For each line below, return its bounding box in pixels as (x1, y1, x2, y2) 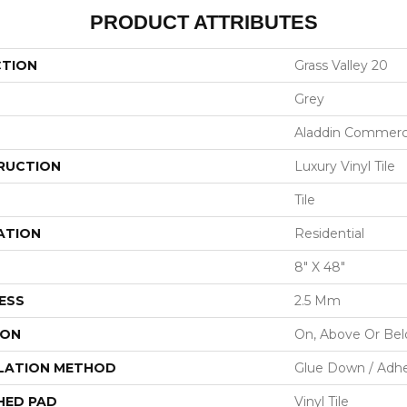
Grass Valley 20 (294, 56, 388, 74)
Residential (294, 224, 364, 242)
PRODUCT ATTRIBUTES (89, 10, 318, 34)
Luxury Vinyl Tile (294, 157, 395, 174)
